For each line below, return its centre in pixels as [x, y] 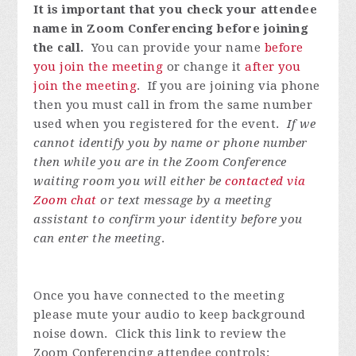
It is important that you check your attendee [176, 10]
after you [273, 67]
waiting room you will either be [130, 182]
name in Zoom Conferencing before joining [171, 29]
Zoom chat [65, 201]
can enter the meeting [97, 239]
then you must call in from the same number [173, 105]
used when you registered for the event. [160, 124]
